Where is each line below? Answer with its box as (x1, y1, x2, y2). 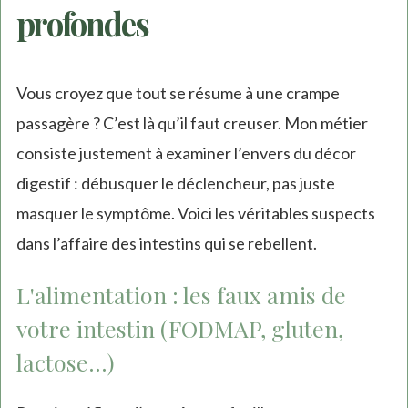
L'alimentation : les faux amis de (15, 280, 346, 311)
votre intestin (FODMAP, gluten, (15, 313, 343, 344)
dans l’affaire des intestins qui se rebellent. (15, 233, 317, 254)
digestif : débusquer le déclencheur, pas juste (15, 173, 335, 194)
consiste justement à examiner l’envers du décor (15, 143, 356, 164)
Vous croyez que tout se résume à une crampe (15, 83, 340, 104)
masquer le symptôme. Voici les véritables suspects (15, 203, 375, 224)
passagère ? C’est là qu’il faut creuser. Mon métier (15, 113, 368, 134)
